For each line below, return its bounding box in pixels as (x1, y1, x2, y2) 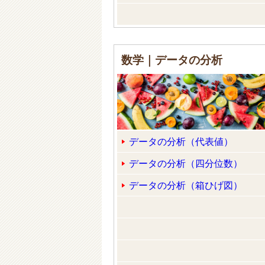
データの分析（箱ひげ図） (129, 177, 243, 192)
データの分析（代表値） (129, 134, 233, 148)
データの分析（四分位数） (129, 156, 243, 170)
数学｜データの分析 (121, 51, 222, 67)
